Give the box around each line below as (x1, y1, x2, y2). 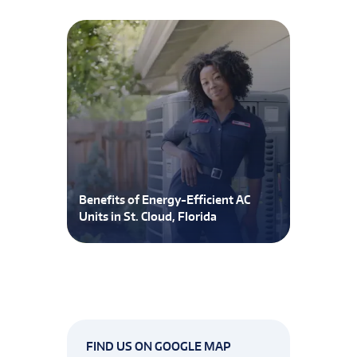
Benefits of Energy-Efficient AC (79, 193, 250, 207)
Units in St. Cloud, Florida (79, 210, 217, 224)
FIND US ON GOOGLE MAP (86, 339, 231, 353)
